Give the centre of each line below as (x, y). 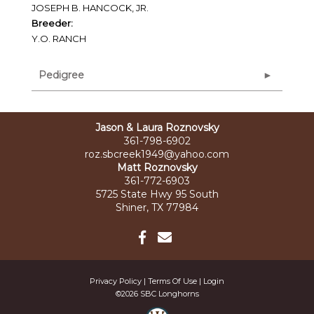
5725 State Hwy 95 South (157, 194)
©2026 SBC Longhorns (157, 294)
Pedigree (61, 75)
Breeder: (52, 23)
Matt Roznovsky (157, 168)
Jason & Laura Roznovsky (157, 128)
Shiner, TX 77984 (157, 207)
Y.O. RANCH (59, 39)
